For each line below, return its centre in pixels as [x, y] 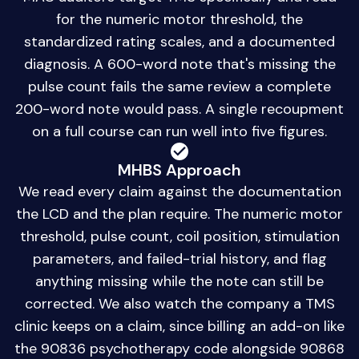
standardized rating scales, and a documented [179, 42]
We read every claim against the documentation [179, 192]
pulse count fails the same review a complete [179, 87]
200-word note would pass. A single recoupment [179, 109]
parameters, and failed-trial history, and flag [179, 259]
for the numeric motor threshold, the [179, 20]
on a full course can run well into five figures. [179, 132]
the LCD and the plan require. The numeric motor [179, 214]
